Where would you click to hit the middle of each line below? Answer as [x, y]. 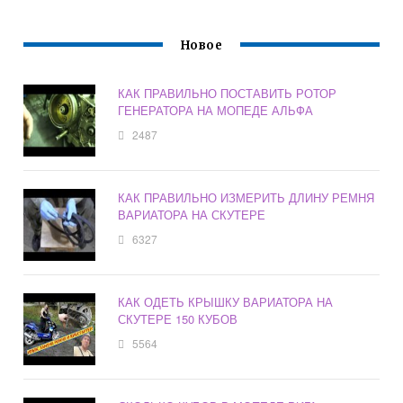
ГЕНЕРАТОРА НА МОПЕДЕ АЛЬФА [216, 111]
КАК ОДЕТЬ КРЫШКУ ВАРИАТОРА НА [226, 302]
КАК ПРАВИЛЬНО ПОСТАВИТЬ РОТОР [228, 94]
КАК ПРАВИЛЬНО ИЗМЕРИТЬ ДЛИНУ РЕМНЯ [246, 198]
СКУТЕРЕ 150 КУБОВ [178, 319]
